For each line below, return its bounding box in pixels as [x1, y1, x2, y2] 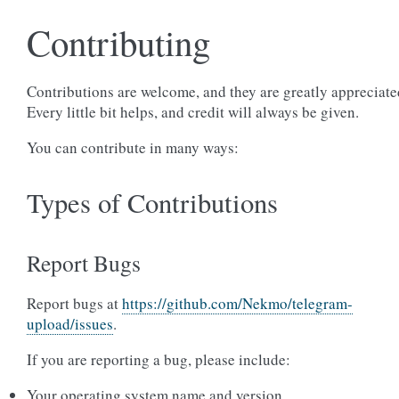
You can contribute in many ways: [27, 137, 239, 158]
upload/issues [27, 313, 113, 334]
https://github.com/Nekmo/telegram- [122, 293, 353, 313]
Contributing [27, 18, 210, 66]
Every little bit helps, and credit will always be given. [27, 102, 359, 122]
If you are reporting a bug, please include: [27, 349, 290, 370]
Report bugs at [27, 293, 122, 313]
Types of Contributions [27, 184, 278, 221]
